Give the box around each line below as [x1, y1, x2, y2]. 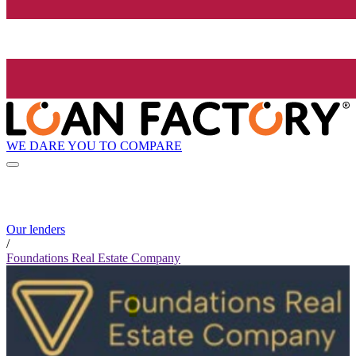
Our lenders [6, 222, 65, 237]
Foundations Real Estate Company [6, 251, 180, 265]
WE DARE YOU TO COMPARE [6, 138, 182, 153]
